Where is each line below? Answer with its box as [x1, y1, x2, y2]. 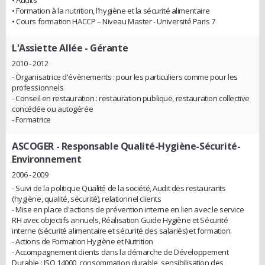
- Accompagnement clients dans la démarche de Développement [12, 246, 229, 257]
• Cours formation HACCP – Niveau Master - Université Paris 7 [12, 16, 215, 27]
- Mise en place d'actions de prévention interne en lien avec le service [12, 203, 244, 215]
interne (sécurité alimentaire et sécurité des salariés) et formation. [12, 225, 232, 236]
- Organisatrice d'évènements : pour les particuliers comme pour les [12, 71, 238, 82]
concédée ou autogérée [12, 103, 93, 114]
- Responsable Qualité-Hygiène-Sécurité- [54, 139, 241, 153]
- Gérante [82, 41, 128, 55]
